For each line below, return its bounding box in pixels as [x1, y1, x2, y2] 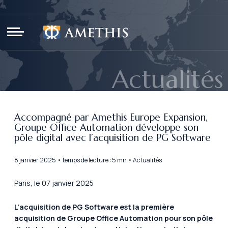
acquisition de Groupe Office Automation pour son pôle [14, 213, 213, 223]
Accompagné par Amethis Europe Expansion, [14, 111, 208, 124]
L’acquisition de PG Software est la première [14, 202, 174, 212]
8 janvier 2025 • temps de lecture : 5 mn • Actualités [14, 156, 162, 165]
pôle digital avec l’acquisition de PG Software [14, 132, 214, 144]
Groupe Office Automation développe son [14, 122, 198, 134]
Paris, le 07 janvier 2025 [14, 178, 94, 188]
